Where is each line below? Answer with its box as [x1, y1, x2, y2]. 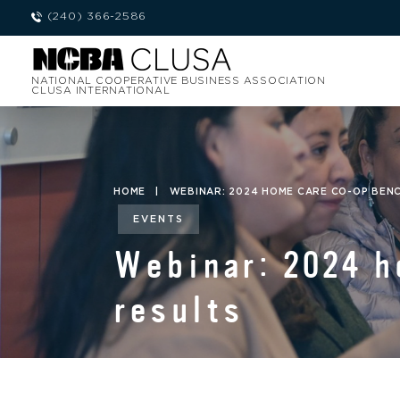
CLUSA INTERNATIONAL [31, 85, 171, 96]
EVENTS [132, 214, 184, 225]
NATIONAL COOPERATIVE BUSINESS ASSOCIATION [31, 75, 326, 86]
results [113, 288, 245, 333]
